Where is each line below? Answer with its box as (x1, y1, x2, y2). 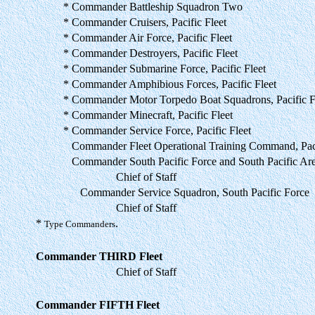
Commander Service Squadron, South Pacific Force (63, 186, 309, 198)
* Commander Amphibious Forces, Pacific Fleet (63, 77, 276, 90)
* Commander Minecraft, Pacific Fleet (63, 108, 233, 121)
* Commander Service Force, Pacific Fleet (63, 124, 251, 136)
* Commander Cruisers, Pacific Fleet (63, 15, 226, 28)
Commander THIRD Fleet (36, 250, 162, 262)
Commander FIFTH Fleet (36, 298, 160, 311)
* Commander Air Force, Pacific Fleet (63, 31, 232, 44)
